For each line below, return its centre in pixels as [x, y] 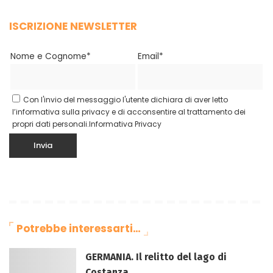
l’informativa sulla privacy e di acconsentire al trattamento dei [129, 112]
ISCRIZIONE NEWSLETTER [73, 26]
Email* [151, 56]
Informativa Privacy [125, 124]
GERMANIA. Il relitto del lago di [156, 257]
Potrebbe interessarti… [79, 229]
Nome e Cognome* [51, 56]
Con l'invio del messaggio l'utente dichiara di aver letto [126, 100]
